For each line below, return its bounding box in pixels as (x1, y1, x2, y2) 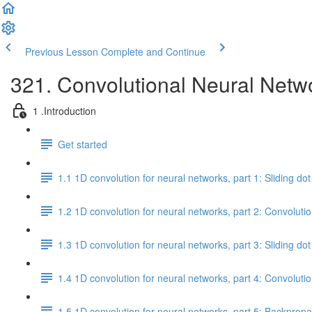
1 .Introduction (33, 103, 96, 118)
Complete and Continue (101, 45, 205, 58)
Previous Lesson (25, 45, 98, 58)
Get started (58, 136, 107, 151)
